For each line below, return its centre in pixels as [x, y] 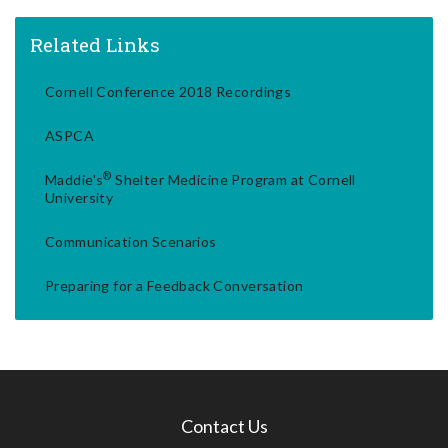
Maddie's [74, 180]
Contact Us [224, 426]
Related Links [95, 45]
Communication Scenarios [131, 242]
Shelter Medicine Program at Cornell [233, 180]
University [79, 198]
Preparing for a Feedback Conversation [174, 286]
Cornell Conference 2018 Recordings [168, 92]
